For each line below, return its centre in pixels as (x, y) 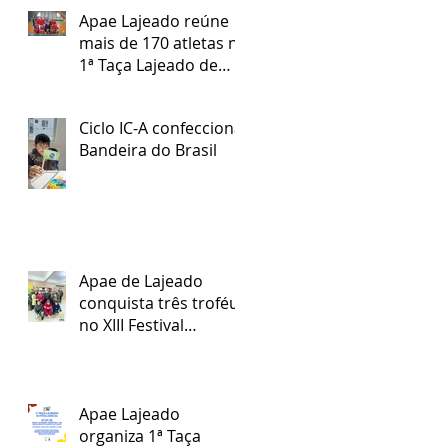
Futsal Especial (134, 86)
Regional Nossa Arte (155, 346)
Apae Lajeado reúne (154, 20)
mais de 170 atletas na (163, 42)
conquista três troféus (163, 302)
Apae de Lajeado (141, 280)
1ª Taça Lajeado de (148, 64)
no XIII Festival (131, 324)
